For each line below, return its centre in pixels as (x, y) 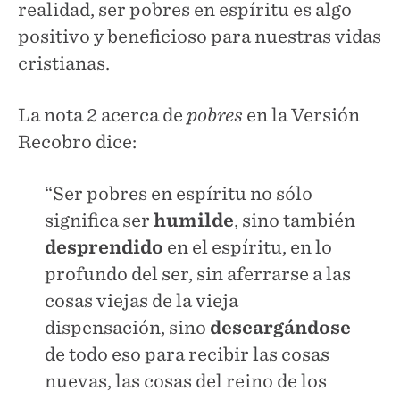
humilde (194, 220)
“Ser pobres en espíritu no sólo (179, 193)
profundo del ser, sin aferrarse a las (198, 274)
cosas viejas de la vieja (142, 300)
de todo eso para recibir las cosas (187, 354)
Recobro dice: (77, 142)
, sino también (295, 220)
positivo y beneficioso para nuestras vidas (200, 36)
